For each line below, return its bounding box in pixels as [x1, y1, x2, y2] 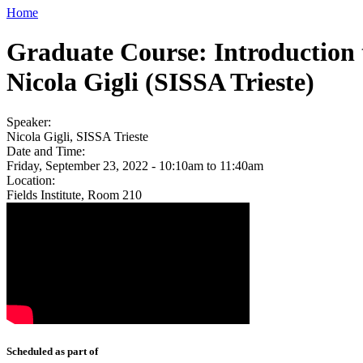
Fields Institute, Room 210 [6, 187, 142, 202]
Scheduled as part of [6, 344, 98, 357]
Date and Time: [6, 143, 88, 158]
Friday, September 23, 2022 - [6, 158, 159, 173]
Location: [6, 173, 58, 187]
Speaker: [6, 114, 54, 129]
